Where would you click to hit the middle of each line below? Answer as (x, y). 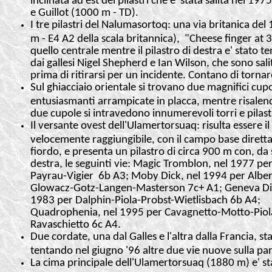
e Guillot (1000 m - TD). (84, 12)
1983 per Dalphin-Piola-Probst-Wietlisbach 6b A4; (145, 200)
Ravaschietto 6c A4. (76, 224)
